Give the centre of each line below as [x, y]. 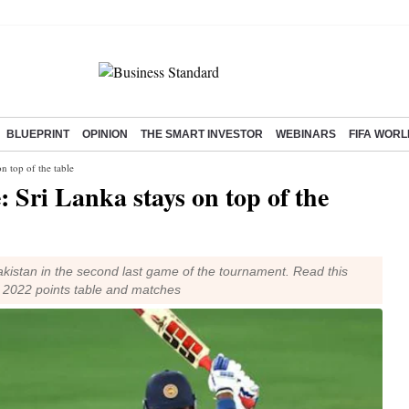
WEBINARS [306, 134]
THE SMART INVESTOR [202, 134]
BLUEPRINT [38, 134]
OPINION [105, 134]
